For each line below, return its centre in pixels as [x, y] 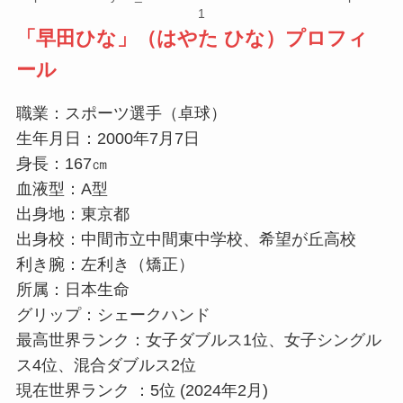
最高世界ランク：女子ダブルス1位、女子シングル [198, 340]
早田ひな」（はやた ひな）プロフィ [201, 38]
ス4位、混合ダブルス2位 [106, 366]
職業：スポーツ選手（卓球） [121, 114]
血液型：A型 [62, 189]
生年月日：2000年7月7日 [107, 139]
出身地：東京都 [72, 215]
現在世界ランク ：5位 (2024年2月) [142, 391]
